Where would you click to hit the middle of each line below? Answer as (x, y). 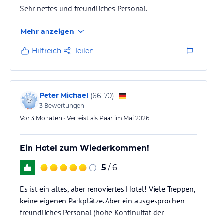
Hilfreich (46, 51)
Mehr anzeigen (47, 31)
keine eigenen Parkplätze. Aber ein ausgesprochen (102, 201)
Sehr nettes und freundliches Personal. (84, 8)
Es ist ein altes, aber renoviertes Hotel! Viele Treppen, (108, 189)
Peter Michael (64, 95)
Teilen (84, 51)
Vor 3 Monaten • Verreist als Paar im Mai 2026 (85, 118)
